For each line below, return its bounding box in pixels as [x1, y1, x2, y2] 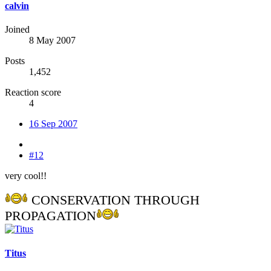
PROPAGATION [5, 208, 96, 224]
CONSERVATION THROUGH [28, 192, 200, 208]
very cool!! [5, 171, 47, 181]
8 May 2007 [29, 35, 76, 46]
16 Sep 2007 [29, 119, 77, 129]
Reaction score [5, 87, 61, 98]
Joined [5, 24, 30, 35]
